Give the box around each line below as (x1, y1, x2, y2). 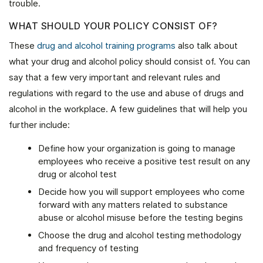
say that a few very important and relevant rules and (9, 72, 220, 83)
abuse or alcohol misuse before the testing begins (38, 212, 245, 223)
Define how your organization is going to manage (38, 143, 235, 154)
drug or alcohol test (38, 168, 119, 180)
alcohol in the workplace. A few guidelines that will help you (9, 103, 247, 114)
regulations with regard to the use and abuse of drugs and (9, 87, 244, 99)
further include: (9, 119, 70, 130)
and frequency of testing (38, 242, 141, 254)
